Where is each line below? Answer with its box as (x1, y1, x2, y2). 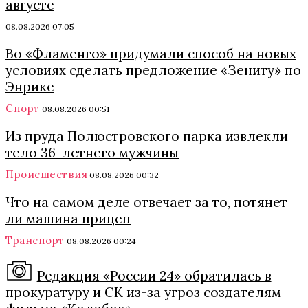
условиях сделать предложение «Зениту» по (5, 62, 301, 78)
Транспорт (5, 234, 65, 247)
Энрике (5, 78, 54, 95)
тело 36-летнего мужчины (5, 144, 179, 161)
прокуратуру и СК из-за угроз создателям (5, 284, 281, 300)
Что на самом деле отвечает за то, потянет (5, 194, 287, 210)
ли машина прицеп (5, 210, 131, 227)
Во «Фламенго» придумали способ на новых (5, 45, 296, 62)
